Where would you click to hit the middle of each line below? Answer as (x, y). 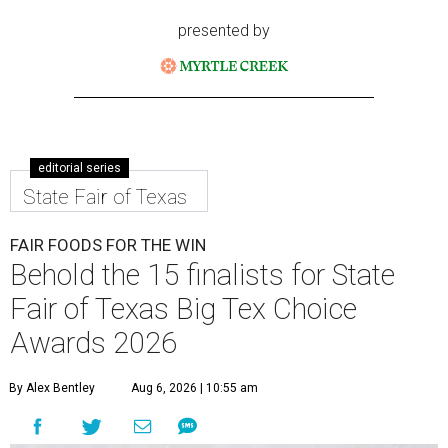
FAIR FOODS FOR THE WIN (108, 244)
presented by (224, 30)
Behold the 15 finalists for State (202, 274)
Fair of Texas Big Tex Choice (183, 308)
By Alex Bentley (52, 387)
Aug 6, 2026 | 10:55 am (194, 387)
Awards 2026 (93, 342)
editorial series (79, 167)
